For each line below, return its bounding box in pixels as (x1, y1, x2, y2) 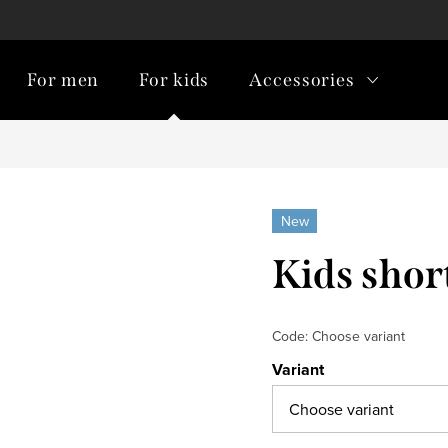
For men (27, 69, 100, 91)
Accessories (249, 69, 355, 91)
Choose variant (312, 325, 405, 346)
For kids (139, 69, 210, 91)
